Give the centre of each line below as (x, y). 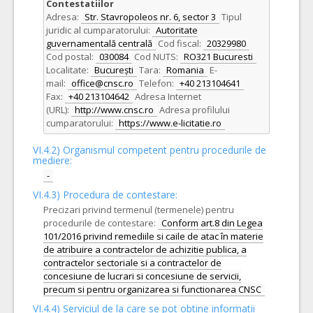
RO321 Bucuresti (218, 57)
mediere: (52, 160)
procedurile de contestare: (100, 223)
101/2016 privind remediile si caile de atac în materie (153, 236)
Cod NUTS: (156, 57)
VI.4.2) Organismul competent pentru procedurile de (150, 150)
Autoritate (177, 30)
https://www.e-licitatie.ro (170, 123)
